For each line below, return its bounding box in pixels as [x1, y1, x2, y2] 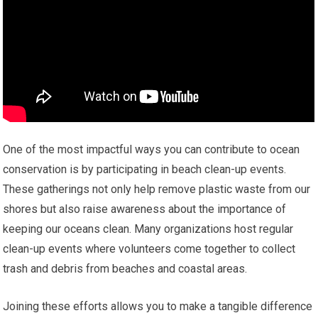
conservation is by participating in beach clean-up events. [3, 163, 287, 177]
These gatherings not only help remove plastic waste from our [3, 182, 311, 197]
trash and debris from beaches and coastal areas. [3, 262, 248, 276]
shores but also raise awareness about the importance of [3, 202, 287, 216]
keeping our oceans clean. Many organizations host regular [3, 222, 294, 236]
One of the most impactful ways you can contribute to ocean [3, 143, 300, 157]
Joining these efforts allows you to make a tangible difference [3, 300, 313, 314]
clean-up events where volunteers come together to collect [3, 242, 296, 256]
